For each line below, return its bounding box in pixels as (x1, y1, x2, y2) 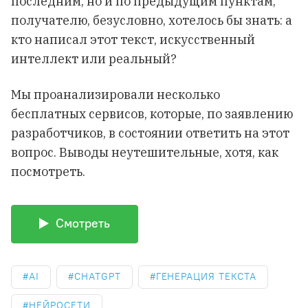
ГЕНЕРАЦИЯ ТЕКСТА (155, 270, 256, 283)
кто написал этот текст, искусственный (11, 32, 255, 47)
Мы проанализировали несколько (11, 87, 220, 102)
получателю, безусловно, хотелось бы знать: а (11, 12, 292, 28)
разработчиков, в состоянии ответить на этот (11, 125, 289, 141)
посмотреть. (11, 164, 85, 179)
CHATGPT (74, 270, 121, 283)
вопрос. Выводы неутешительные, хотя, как (11, 144, 278, 160)
